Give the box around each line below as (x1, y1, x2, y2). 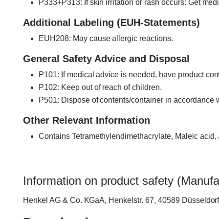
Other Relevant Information (23, 115, 150, 126)
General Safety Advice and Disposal (23, 53, 190, 65)
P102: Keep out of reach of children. (39, 83, 162, 92)
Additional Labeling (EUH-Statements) (23, 17, 200, 28)
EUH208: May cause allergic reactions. (39, 34, 173, 43)
